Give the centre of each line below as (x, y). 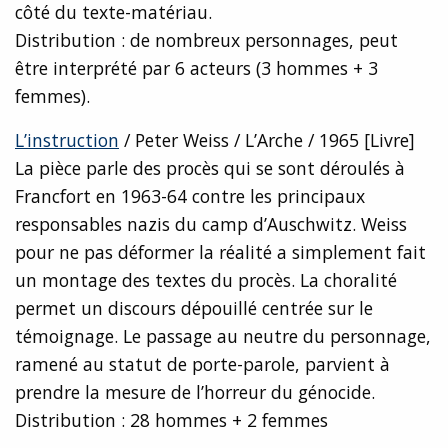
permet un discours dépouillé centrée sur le (194, 308)
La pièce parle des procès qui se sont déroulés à (210, 168)
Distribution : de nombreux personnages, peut (206, 40)
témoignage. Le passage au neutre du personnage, (223, 336)
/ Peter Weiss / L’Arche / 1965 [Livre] (267, 140)
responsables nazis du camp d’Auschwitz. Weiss (211, 224)
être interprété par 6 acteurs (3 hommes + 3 (196, 68)
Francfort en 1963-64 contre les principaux (190, 196)
